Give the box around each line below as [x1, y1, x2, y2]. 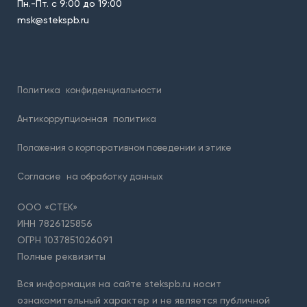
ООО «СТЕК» [17, 201, 77, 212]
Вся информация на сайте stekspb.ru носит [17, 278, 221, 289]
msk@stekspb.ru [17, 14, 89, 25]
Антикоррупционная [17, 113, 108, 124]
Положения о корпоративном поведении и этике [17, 142, 232, 153]
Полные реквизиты [17, 250, 106, 262]
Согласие [17, 171, 61, 182]
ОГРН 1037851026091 [17, 234, 112, 245]
